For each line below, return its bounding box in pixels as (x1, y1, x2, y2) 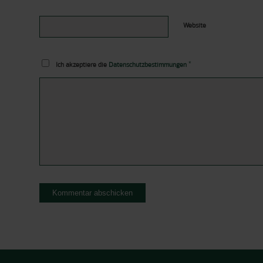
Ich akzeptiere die (55, 60, 109, 68)
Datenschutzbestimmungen (108, 60, 187, 68)
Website (183, 21, 206, 29)
